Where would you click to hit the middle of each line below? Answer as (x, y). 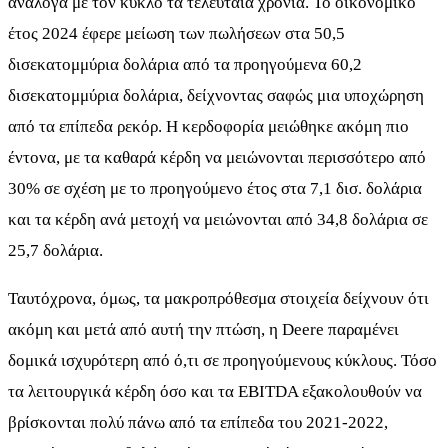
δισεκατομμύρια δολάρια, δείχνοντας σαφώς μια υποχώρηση (216, 95)
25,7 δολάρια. (55, 250)
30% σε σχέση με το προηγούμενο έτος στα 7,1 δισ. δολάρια (215, 188)
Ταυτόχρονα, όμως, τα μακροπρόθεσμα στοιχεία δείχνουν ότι (218, 298)
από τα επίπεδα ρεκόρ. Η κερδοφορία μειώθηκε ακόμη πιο (208, 126)
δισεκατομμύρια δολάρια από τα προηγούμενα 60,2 (185, 64)
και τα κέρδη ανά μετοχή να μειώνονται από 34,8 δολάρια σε (218, 219)
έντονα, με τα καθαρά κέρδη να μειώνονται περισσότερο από (217, 157)
